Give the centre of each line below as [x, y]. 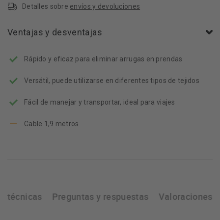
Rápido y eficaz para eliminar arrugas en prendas [103, 59]
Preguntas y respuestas [100, 196]
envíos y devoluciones [105, 6]
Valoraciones [185, 196]
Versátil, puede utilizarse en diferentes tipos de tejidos [112, 81]
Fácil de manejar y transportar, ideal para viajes [100, 102]
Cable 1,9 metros [52, 124]
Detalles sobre [46, 6]
